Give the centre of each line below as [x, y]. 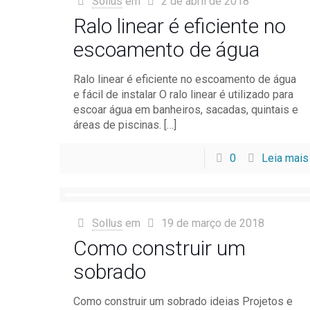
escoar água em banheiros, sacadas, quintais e [186, 110]
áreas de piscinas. [118, 125]
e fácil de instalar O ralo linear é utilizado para [184, 94]
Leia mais [285, 158]
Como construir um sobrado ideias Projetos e [185, 301]
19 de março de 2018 [212, 223]
